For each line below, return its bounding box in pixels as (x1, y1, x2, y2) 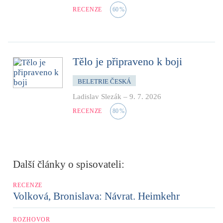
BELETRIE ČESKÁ (78, 77, 131, 85)
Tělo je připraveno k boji (73, 55, 182, 68)
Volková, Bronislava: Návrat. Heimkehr (13, 190, 180, 202)
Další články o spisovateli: (13, 158, 124, 170)
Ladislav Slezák (73, 92, 121, 101)
